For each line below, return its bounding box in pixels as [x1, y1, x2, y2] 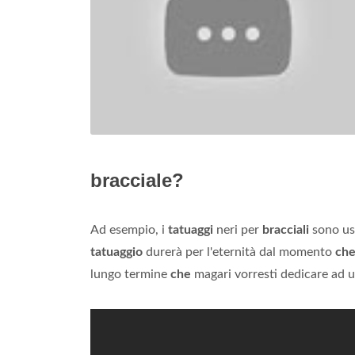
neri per [213, 223, 262, 236]
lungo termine [90, 268, 170, 281]
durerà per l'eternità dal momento [143, 246, 335, 258]
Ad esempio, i [90, 223, 168, 236]
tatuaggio [90, 246, 143, 258]
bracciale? [90, 170, 184, 191]
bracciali [262, 223, 309, 236]
